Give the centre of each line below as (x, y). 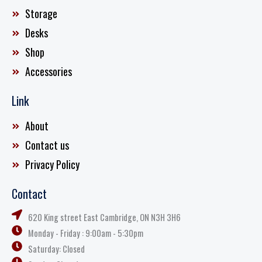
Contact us (47, 145)
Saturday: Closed (56, 249)
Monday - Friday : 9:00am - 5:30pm (85, 233)
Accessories (48, 72)
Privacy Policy (52, 165)
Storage (41, 14)
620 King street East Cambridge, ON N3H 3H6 (104, 218)
